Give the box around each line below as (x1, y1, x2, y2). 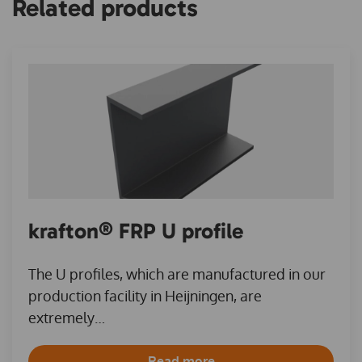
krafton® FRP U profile (28, 217, 243, 244)
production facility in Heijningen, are (28, 286, 262, 305)
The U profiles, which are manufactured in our (28, 264, 326, 283)
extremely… (28, 308, 105, 326)
